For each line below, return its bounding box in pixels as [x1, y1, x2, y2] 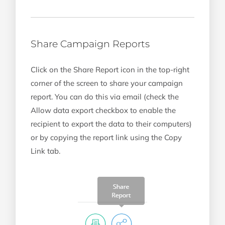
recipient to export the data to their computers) [31, 119, 192, 129]
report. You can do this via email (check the [31, 91, 179, 101]
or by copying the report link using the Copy [31, 132, 182, 142]
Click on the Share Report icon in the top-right [31, 64, 189, 74]
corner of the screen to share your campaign [31, 78, 183, 88]
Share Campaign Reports [31, 38, 150, 50]
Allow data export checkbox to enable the [31, 105, 176, 115]
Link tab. [31, 146, 60, 156]
